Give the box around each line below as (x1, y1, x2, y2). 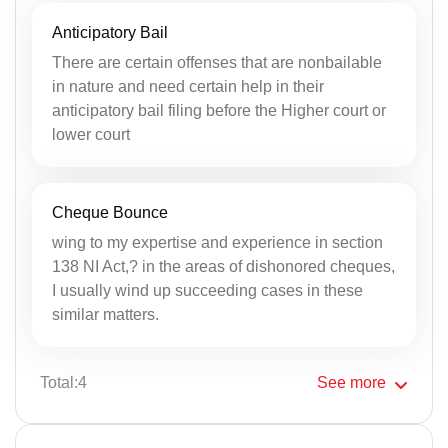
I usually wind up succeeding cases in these (52, 281, 363, 299)
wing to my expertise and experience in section (52, 233, 383, 251)
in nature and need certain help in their (52, 77, 324, 95)
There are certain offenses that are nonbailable (52, 53, 382, 71)
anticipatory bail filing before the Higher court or (52, 101, 386, 119)
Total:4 (40, 373, 87, 391)
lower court (52, 125, 130, 143)
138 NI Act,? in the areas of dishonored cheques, (52, 257, 395, 275)
